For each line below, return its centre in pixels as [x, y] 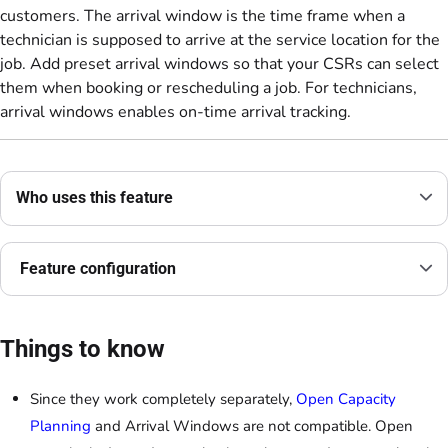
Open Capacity [346, 398]
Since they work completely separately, [163, 398]
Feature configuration [96, 268]
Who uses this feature [94, 198]
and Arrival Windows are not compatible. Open [252, 425]
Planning [60, 425]
